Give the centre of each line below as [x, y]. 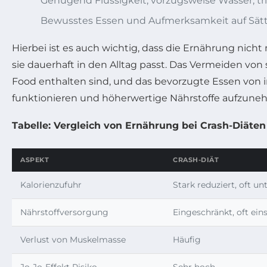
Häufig [187, 240]
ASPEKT [35, 160]
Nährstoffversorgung [64, 212]
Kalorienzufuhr [51, 185]
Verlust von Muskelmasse [73, 240]
